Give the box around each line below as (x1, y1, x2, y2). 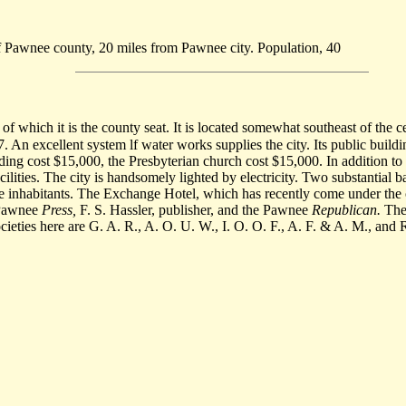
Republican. (312, 202, 381, 217)
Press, (42, 202, 76, 217)
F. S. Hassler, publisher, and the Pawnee (76, 202, 312, 217)
